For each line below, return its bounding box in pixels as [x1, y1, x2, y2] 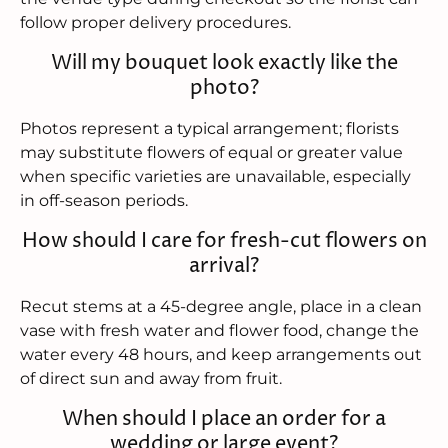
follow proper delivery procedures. [20, 13, 291, 33]
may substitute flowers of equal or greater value [20, 143, 403, 163]
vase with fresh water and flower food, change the [20, 321, 419, 341]
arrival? [189, 252, 259, 281]
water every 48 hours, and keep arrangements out [20, 345, 422, 365]
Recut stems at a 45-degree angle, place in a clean [20, 297, 422, 317]
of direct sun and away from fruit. [20, 369, 282, 389]
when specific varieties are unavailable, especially [20, 167, 411, 187]
